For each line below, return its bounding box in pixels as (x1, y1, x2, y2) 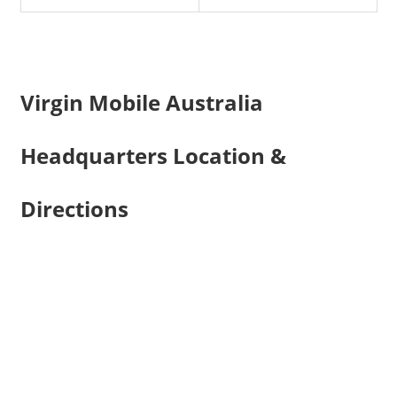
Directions (19, 194, 128, 224)
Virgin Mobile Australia (19, 88, 263, 118)
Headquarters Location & (19, 141, 286, 171)
